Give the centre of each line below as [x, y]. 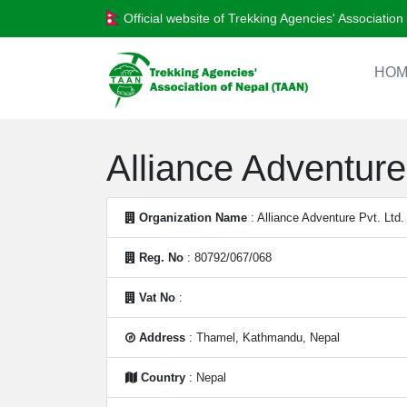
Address [162, 338]
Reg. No [161, 258]
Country [163, 377]
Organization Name [193, 218]
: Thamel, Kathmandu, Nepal [263, 338]
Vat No [157, 298]
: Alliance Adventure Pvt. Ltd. [326, 218]
